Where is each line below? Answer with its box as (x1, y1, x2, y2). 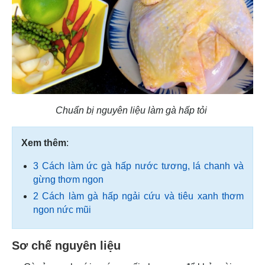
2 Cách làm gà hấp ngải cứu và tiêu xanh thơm (33, 190, 244, 201)
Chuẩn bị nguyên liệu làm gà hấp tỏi (56, 105, 209, 115)
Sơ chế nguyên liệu (12, 238, 124, 252)
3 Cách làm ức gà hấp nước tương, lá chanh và (33, 160, 244, 171)
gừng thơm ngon (33, 174, 104, 185)
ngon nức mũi (33, 204, 91, 215)
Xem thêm (21, 137, 66, 148)
